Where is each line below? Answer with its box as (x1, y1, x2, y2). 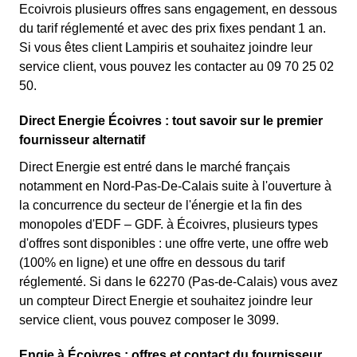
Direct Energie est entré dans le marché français (19, 160, 290, 174)
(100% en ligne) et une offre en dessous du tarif (19, 256, 284, 269)
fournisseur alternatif (19, 133, 145, 147)
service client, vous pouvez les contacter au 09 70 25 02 (19, 60, 334, 73)
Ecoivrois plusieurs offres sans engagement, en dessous (19, 2, 337, 16)
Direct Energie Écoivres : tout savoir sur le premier (19, 114, 323, 127)
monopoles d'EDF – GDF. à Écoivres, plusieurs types (19, 218, 318, 231)
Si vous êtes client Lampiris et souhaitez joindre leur (19, 41, 312, 54)
